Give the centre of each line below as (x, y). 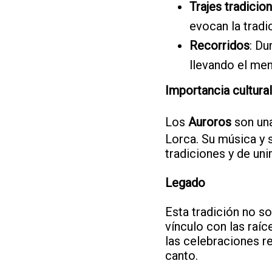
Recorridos (219, 45)
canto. (182, 255)
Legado (185, 182)
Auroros (210, 122)
